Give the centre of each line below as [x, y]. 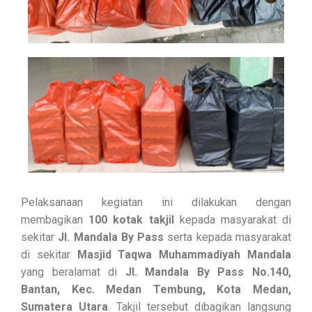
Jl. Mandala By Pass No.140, [208, 272]
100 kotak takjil [131, 220]
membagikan [55, 220]
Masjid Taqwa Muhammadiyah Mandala [184, 255]
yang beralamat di [73, 272]
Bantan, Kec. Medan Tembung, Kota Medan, [156, 290]
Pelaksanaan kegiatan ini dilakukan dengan [156, 203]
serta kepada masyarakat [228, 237]
